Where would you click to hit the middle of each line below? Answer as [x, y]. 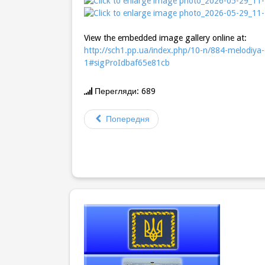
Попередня [128, 119]
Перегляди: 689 [124, 91]
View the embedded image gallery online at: [165, 38]
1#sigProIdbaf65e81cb [127, 62]
